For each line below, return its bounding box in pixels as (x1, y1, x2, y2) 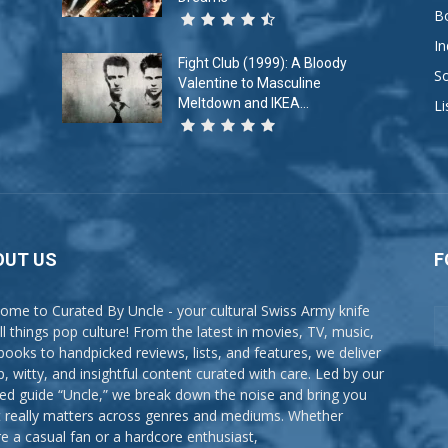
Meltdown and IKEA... (178, 95, 309, 112)
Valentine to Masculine (178, 75, 321, 92)
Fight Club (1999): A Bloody (178, 55, 347, 72)
